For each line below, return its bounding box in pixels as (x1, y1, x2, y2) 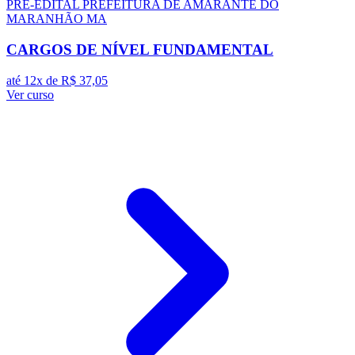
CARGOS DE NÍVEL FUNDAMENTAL (6, 40, 273, 58)
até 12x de (6, 73, 61, 87)
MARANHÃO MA (6, 12, 107, 26)
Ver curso (6, 87, 54, 101)
